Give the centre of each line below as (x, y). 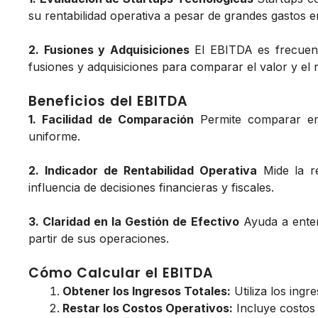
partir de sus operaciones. (99, 239)
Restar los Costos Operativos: (148, 308)
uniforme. (54, 137)
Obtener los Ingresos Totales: (147, 291)
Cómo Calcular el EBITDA (121, 273)
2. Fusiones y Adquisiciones (109, 50)
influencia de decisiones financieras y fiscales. (151, 188)
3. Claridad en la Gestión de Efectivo (134, 222)
